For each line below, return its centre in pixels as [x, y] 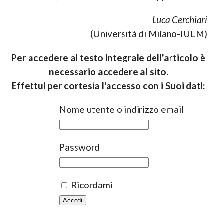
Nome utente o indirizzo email [121, 109]
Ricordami [91, 185]
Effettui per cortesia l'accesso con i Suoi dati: [108, 85]
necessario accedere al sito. [108, 71]
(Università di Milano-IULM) [149, 33]
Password [79, 147]
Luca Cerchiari [180, 19]
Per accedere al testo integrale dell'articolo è [108, 57]
